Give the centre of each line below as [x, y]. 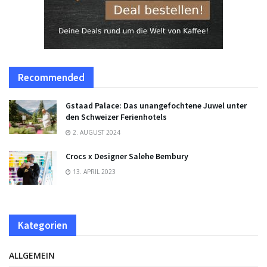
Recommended [51, 77]
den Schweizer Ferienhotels [116, 117]
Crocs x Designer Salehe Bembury [127, 156]
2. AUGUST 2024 [96, 132]
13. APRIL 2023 [93, 171]
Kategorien [43, 225]
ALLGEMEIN [32, 255]
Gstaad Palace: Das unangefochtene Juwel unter [156, 105]
